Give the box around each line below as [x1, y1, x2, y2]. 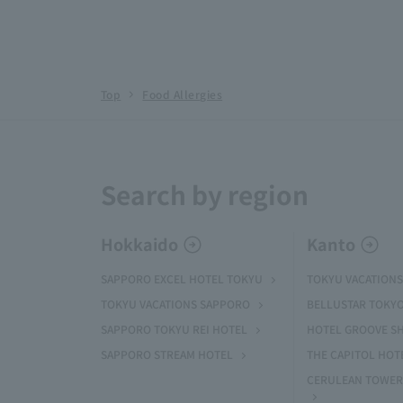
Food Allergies [142, 86, 223, 102]
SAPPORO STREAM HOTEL [101, 346, 233, 362]
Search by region [101, 176, 309, 212]
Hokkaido [101, 232, 178, 255]
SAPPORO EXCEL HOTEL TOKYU [101, 271, 263, 286]
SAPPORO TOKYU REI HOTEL [101, 321, 247, 336]
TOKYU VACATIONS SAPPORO [101, 296, 250, 311]
